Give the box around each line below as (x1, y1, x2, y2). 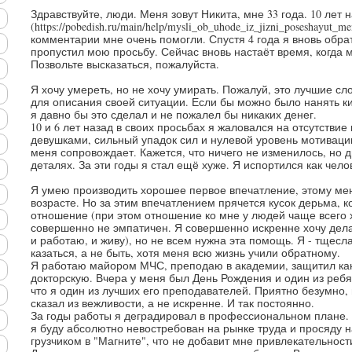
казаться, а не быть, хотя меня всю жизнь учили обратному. (31, 245, 340, 260)
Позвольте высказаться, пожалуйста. (31, 57, 219, 71)
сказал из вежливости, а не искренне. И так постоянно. (31, 295, 314, 310)
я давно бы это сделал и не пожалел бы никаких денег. (31, 107, 317, 122)
